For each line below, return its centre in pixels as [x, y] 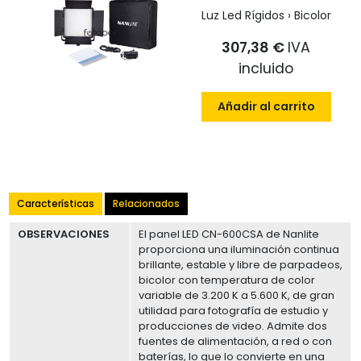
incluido [266, 68]
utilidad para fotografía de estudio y [234, 310]
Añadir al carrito [266, 106]
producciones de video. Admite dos [233, 326]
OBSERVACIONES [64, 234]
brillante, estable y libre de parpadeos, [241, 264]
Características [56, 203]
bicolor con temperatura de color [227, 280]
